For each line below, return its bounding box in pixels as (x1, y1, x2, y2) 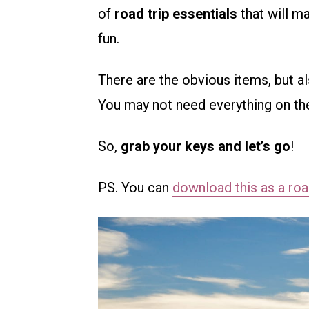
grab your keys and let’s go (121, 138, 290, 155)
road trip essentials (114, 6, 237, 23)
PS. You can (98, 179, 172, 197)
